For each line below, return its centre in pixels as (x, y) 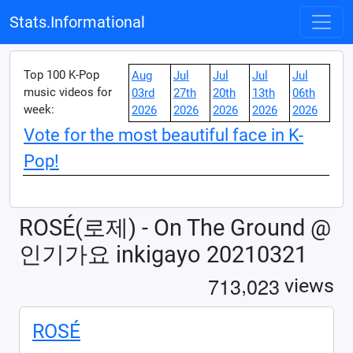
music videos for (68, 92)
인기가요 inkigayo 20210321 (163, 255)
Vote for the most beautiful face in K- (163, 135)
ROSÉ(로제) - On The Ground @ (175, 228)
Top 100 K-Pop (61, 75)
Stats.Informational (77, 22)
